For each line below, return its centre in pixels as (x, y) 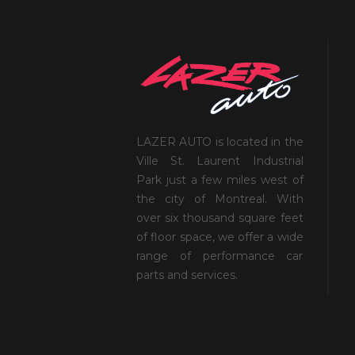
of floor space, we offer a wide (220, 237)
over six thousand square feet (220, 218)
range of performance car (220, 256)
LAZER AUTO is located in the (220, 141)
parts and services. (187, 275)
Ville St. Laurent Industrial (220, 160)
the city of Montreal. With (220, 198)
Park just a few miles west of (220, 179)
